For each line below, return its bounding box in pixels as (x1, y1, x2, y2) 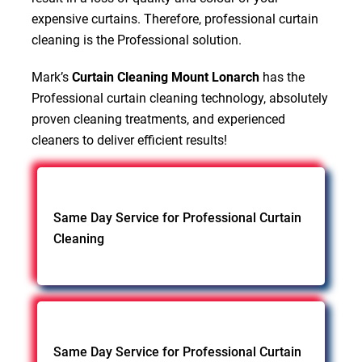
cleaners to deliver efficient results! (31, 132, 227, 148)
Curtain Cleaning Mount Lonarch (71, 69, 259, 85)
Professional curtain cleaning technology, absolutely (31, 90, 328, 106)
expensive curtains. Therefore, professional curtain (31, 11, 318, 27)
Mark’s (31, 69, 72, 85)
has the (259, 69, 305, 85)
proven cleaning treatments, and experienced (31, 111, 285, 127)
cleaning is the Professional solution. (31, 32, 242, 48)
